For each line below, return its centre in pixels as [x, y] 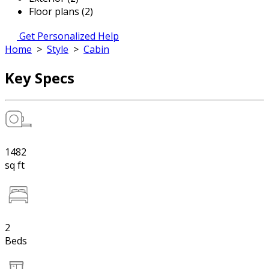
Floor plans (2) [61, 11]
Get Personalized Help [69, 36]
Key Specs [40, 77]
